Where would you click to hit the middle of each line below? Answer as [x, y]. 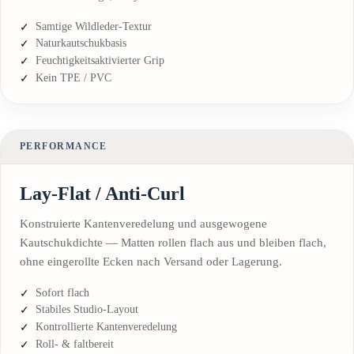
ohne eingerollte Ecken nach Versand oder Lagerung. [151, 261]
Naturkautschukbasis [81, 43]
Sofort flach [62, 292]
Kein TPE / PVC [73, 77]
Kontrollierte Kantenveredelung [106, 327]
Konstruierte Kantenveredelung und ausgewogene [143, 223]
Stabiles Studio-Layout [87, 310]
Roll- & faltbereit [75, 344]
